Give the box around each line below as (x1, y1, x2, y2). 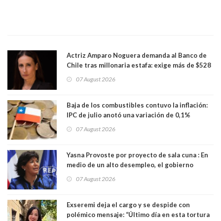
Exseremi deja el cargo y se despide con (67, 200, 190, 209)
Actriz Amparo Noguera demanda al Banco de (67, 51, 207, 59)
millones (67, 71, 93, 79)
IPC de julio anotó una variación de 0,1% (67, 110, 190, 119)
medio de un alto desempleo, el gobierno (67, 160, 193, 169)
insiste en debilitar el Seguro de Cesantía (67, 170, 196, 179)
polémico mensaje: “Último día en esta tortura (67, 210, 210, 219)
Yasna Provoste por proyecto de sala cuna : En (67, 150, 208, 159)
